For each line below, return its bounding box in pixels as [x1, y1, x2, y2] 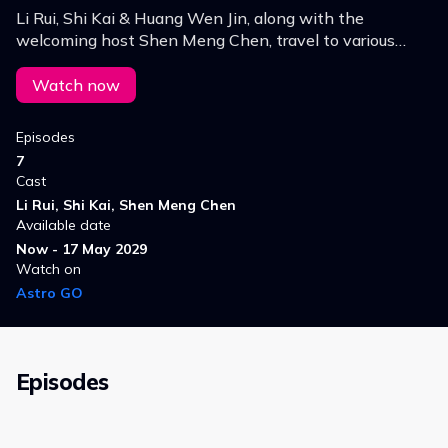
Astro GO [16, 284, 83, 303]
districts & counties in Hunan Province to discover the [16, 52, 414, 73]
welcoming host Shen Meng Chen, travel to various [16, 30, 395, 51]
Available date [16, 216, 111, 235]
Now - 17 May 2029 [16, 240, 147, 259]
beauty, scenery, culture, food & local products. [16, 74, 351, 95]
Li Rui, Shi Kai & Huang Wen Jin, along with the [16, 8, 364, 29]
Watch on [16, 260, 81, 279]
